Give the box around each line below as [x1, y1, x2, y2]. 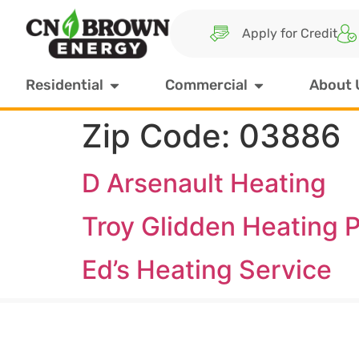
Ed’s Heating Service [82, 254, 332, 286]
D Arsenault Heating [82, 167, 326, 200]
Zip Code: [82, 116, 239, 156]
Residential [26, 76, 103, 95]
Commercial [165, 76, 248, 95]
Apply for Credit [242, 25, 338, 41]
